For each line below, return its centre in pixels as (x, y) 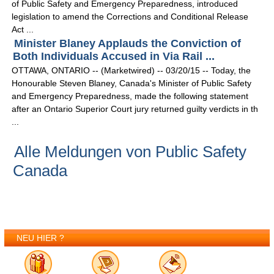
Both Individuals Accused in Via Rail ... (114, 57)
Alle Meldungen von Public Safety (131, 152)
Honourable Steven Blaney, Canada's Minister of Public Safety (132, 83)
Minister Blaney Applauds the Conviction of (128, 44)
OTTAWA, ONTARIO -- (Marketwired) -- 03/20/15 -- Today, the (131, 71)
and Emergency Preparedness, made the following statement (130, 96)
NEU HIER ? (41, 238)
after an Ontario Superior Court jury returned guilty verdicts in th (135, 109)
